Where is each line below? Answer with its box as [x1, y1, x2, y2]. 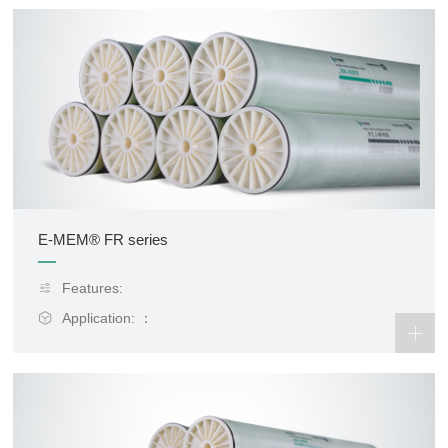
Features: [62, 280, 124, 296]
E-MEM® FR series [38, 231, 169, 248]
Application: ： [62, 310, 154, 326]
